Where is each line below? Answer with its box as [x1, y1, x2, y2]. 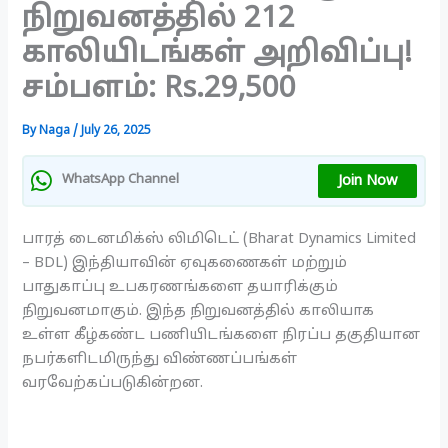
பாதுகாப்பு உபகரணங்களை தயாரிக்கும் [22, 277, 339, 296]
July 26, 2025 [81, 124, 152, 139]
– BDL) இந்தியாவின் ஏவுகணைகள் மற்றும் [22, 253, 348, 272]
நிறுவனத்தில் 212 [22, 2, 296, 39]
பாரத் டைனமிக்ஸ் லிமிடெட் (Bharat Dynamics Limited [22, 229, 417, 248]
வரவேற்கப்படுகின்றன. [22, 373, 204, 392]
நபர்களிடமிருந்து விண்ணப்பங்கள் [22, 349, 298, 368]
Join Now [337, 171, 397, 190]
